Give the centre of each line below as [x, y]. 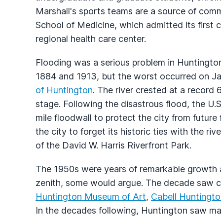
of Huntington [64, 90]
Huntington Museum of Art [91, 196]
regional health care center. [91, 38]
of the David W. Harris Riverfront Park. [113, 145]
